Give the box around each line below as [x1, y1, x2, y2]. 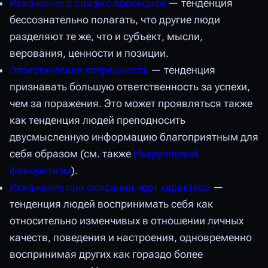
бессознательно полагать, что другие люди [10, 13, 220, 26]
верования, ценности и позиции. [10, 47, 169, 59]
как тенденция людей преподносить [10, 114, 185, 126]
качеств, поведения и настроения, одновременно [10, 231, 252, 243]
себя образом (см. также [10, 147, 133, 160]
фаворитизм [10, 164, 71, 176]
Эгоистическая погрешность [10, 63, 148, 76]
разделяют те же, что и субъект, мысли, [10, 30, 203, 42]
